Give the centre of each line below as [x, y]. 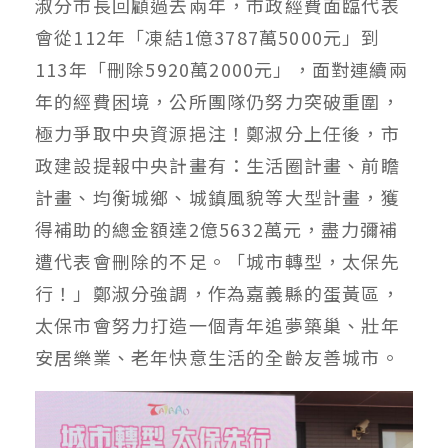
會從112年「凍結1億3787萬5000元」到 [208, 37]
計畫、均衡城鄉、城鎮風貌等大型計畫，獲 [217, 197]
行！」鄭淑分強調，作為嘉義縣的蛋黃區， [217, 293]
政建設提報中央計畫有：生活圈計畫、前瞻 [217, 165]
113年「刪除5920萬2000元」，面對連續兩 [221, 69]
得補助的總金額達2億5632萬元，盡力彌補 [217, 229]
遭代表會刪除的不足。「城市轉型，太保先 [217, 261]
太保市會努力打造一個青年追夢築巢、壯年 [217, 325]
